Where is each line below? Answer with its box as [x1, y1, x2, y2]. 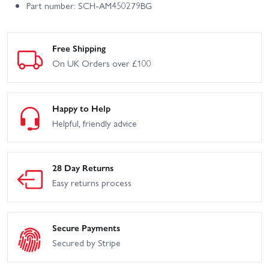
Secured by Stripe [52, 236, 121, 250]
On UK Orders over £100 [52, 56, 151, 70]
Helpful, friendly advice [52, 116, 137, 130]
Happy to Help [52, 101, 110, 115]
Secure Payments [52, 221, 120, 235]
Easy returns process [52, 176, 131, 190]
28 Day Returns [52, 161, 113, 175]
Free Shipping [52, 41, 106, 55]
